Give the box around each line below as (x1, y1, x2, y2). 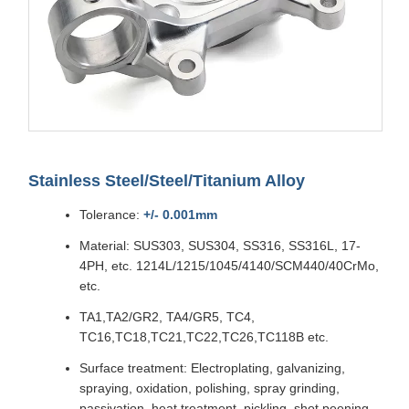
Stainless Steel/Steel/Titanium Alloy (28, 172, 305, 191)
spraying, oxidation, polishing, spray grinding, (79, 381, 340, 396)
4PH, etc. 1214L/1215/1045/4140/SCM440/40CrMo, (79, 258, 379, 274)
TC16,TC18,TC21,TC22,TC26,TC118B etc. (79, 330, 329, 345)
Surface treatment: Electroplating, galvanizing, (79, 361, 345, 376)
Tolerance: (79, 207, 143, 223)
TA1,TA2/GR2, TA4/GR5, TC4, (79, 309, 255, 325)
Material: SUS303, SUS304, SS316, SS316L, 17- (79, 238, 361, 254)
